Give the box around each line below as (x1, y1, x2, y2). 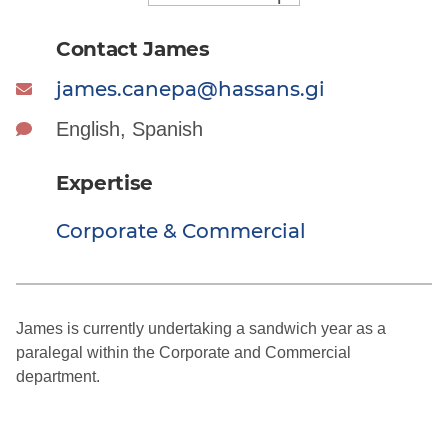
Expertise (56, 171, 154, 196)
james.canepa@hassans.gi (56, 77, 325, 102)
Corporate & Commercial (56, 219, 306, 244)
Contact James (56, 37, 210, 62)
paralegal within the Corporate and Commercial (16, 344, 351, 362)
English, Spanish (56, 118, 203, 141)
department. (16, 368, 100, 386)
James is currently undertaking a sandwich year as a (16, 320, 386, 338)
